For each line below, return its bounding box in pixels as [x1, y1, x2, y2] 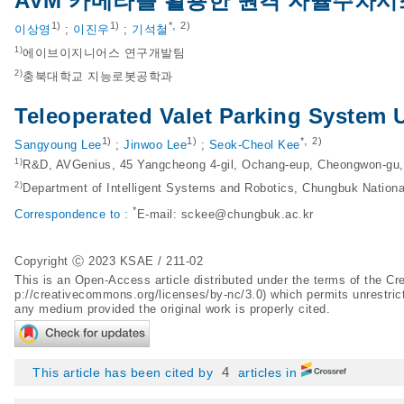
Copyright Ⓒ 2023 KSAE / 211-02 [14, 254, 203, 268]
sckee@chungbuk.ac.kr [180, 207, 314, 222]
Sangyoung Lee [14, 138, 102, 152]
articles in [234, 365, 301, 380]
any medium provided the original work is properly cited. [14, 302, 330, 316]
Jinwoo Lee [124, 138, 187, 152]
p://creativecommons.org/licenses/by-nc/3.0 [14, 288, 262, 301]
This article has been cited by [32, 365, 217, 380]
